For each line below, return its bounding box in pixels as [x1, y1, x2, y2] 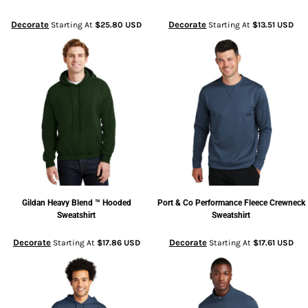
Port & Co [157, 197, 193, 208]
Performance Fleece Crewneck [195, 197, 305, 208]
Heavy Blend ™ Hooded [47, 197, 131, 208]
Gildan [21, 197, 45, 208]
